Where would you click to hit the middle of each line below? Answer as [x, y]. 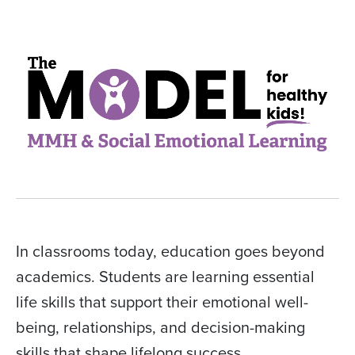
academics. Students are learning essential [165, 277]
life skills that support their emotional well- [162, 302]
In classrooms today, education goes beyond [170, 251]
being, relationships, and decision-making [160, 327]
